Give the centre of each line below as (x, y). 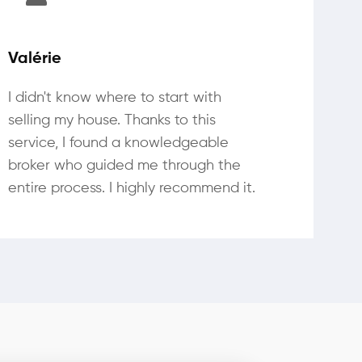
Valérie (35, 59)
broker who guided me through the (124, 166)
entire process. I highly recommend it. (132, 188)
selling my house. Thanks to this (112, 120)
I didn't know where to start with (115, 98)
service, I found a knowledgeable (118, 143)
